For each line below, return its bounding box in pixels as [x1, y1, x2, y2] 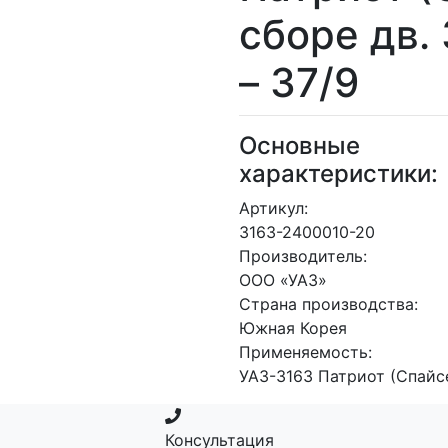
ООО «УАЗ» [239, 270, 327, 290]
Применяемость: [239, 342, 372, 362]
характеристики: [239, 159, 438, 188]
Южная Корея [239, 318, 347, 338]
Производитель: [239, 246, 367, 266]
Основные [239, 131, 360, 160]
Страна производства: [239, 294, 418, 314]
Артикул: [239, 198, 308, 218]
